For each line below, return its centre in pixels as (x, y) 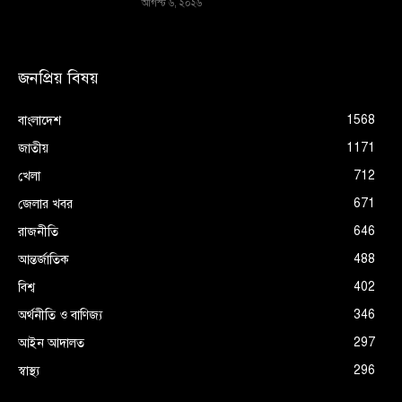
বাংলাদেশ (39, 121)
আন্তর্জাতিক (44, 260)
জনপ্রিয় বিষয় (58, 79)
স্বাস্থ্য (29, 371)
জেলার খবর (45, 205)
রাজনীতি (38, 232)
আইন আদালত (51, 344)
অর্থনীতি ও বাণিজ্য (60, 316)
